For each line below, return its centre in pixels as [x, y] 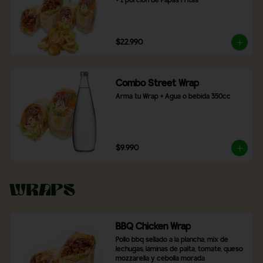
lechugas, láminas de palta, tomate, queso [179, 249]
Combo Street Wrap [157, 84]
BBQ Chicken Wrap [153, 227]
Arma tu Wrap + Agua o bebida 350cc [173, 97]
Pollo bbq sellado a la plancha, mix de [172, 240]
